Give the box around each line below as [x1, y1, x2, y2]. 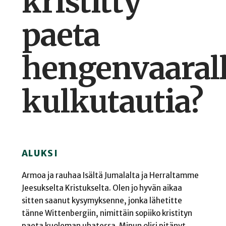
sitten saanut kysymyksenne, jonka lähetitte [21, 195, 182, 205]
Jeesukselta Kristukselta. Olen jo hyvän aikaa [21, 183, 182, 193]
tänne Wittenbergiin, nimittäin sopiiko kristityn [21, 208, 192, 218]
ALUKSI [21, 147, 59, 159]
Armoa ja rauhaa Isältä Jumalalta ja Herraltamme [21, 170, 199, 180]
